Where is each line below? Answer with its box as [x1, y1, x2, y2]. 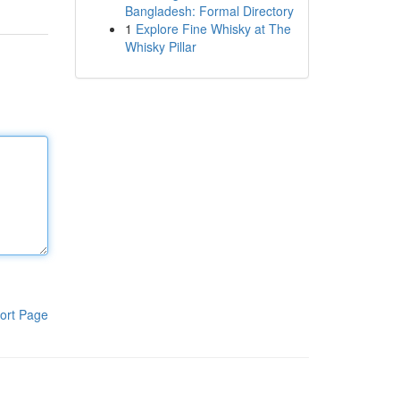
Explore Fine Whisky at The [135, 20, 291, 37]
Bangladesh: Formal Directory [124, 2, 294, 20]
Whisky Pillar [124, 37, 196, 55]
